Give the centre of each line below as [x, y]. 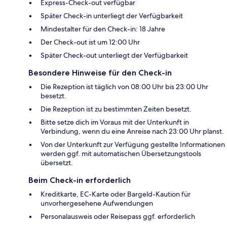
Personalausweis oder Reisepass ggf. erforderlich [118, 217]
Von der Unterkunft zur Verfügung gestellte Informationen [133, 145]
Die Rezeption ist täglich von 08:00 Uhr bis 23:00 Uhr [124, 87]
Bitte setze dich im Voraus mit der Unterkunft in [115, 122]
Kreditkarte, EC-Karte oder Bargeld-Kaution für [116, 194]
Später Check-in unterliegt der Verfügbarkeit [112, 16]
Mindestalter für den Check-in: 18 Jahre [103, 29]
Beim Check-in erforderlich [80, 180]
